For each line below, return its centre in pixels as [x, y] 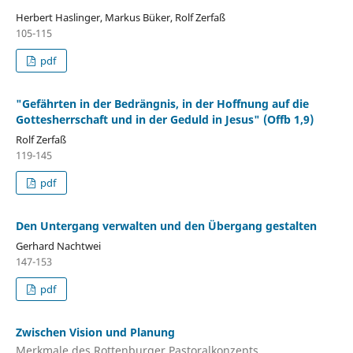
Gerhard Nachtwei [58, 245]
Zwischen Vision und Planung [95, 332]
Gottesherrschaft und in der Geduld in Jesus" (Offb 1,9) [164, 119]
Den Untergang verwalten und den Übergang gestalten [166, 225]
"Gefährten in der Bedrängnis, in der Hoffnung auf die [162, 103]
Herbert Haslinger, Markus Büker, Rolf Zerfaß [120, 17]
